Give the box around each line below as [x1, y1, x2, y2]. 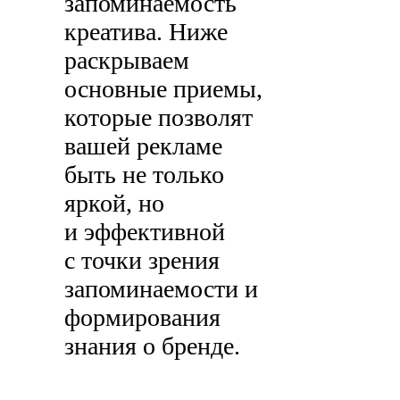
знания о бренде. [64, 332, 241, 361]
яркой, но [64, 189, 165, 218]
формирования [64, 304, 221, 332]
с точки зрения [64, 246, 221, 275]
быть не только [64, 161, 225, 189]
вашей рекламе [64, 132, 223, 161]
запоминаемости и [64, 275, 259, 304]
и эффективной [64, 218, 226, 246]
